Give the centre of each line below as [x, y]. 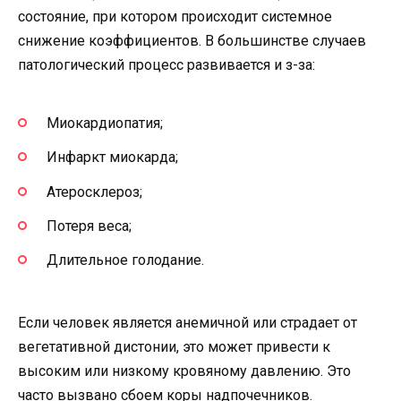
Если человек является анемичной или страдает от [188, 323]
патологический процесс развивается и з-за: [166, 64]
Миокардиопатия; [105, 124]
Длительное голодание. [125, 260]
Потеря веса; [89, 226]
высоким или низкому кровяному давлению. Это [184, 371]
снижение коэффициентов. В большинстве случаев [192, 40]
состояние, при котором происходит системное [175, 16]
